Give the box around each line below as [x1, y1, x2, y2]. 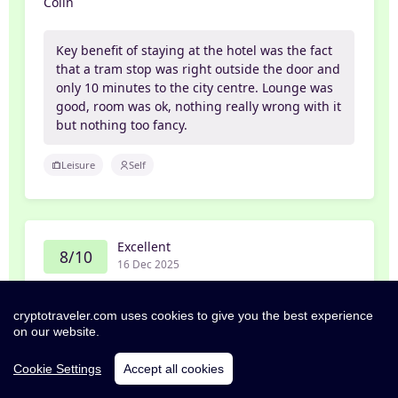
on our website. [13, 324, 99, 338]
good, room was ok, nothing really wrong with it [56, 98, 342, 115]
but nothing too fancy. [56, 116, 188, 134]
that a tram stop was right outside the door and [56, 60, 341, 78]
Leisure [61, 157, 96, 171]
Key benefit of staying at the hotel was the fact [56, 42, 333, 60]
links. [56, 356, 88, 374]
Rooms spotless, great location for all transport [56, 338, 337, 355]
